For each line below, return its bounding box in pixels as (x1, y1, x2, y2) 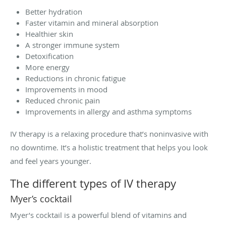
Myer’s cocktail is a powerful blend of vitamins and (10, 210, 187, 220)
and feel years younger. (10, 156, 91, 166)
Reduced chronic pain (25, 95, 100, 106)
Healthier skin (25, 29, 73, 39)
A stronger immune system (25, 40, 120, 50)
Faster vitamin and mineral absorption (25, 18, 158, 28)
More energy (25, 62, 70, 73)
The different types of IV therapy (10, 176, 176, 191)
